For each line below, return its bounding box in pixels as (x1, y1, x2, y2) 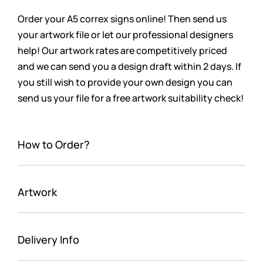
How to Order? (18, 137, 90, 151)
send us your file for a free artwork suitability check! (18, 91, 244, 104)
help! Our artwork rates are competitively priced (18, 43, 227, 57)
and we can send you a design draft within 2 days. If (18, 59, 241, 73)
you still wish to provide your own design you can (18, 75, 232, 89)
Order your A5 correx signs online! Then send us (18, 12, 227, 25)
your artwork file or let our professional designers (18, 28, 233, 41)
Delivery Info (18, 232, 79, 247)
